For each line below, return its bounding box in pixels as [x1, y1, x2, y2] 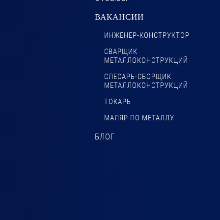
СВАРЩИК [104, 47, 137, 56]
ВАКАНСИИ [94, 12, 144, 22]
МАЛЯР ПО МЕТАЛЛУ [104, 113, 174, 123]
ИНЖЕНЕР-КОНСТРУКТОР [104, 31, 190, 40]
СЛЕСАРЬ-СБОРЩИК [104, 72, 171, 82]
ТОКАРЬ [104, 97, 131, 107]
